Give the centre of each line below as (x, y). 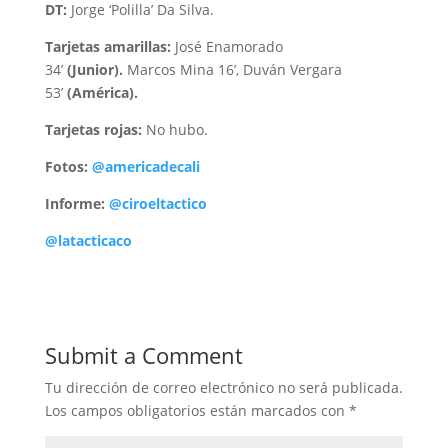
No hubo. (174, 130)
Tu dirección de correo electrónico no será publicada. (223, 388)
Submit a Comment (143, 355)
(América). (102, 93)
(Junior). (94, 70)
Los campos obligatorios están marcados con (196, 411)
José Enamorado (226, 47)
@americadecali (145, 167)
